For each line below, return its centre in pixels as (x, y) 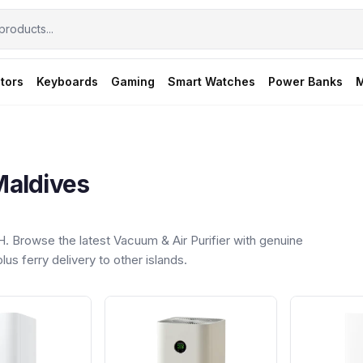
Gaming (133, 81)
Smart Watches (211, 81)
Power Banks (305, 81)
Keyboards (67, 81)
